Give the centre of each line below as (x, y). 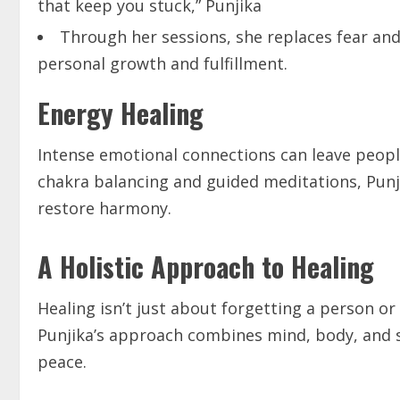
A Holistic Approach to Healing (206, 267)
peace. (62, 362)
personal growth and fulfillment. (162, 64)
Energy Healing (121, 113)
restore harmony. (104, 208)
